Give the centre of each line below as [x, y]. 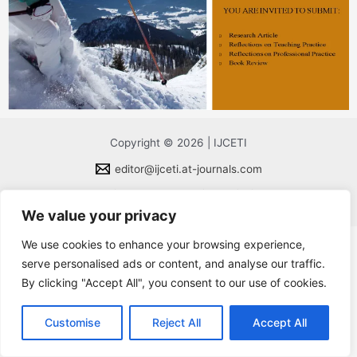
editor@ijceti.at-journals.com [188, 169]
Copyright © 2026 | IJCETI [178, 142]
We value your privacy [99, 216]
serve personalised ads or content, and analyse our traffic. [173, 263]
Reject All [176, 322]
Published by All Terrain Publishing [178, 193]
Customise [72, 322]
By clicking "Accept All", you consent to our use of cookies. [174, 282]
